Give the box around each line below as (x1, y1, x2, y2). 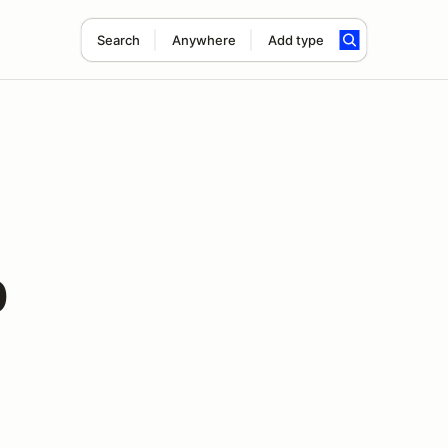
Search (96, 32, 140, 48)
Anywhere (171, 32, 236, 48)
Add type (267, 32, 324, 48)
